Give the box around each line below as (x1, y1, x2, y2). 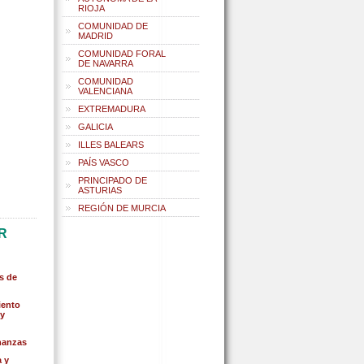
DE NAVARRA (78, 58, 133, 68)
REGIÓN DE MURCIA (78, 203, 166, 213)
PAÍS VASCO (78, 158, 129, 167)
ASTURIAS (78, 185, 122, 195)
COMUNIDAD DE (78, 21, 148, 31)
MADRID (78, 31, 113, 41)
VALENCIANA (78, 86, 132, 96)
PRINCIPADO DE (78, 175, 147, 185)
